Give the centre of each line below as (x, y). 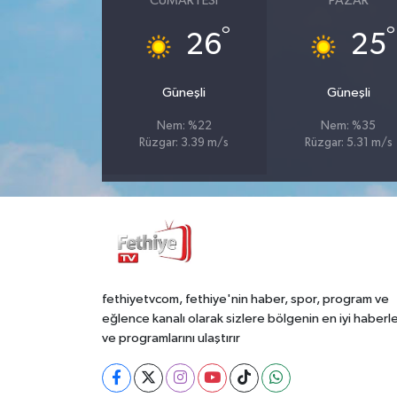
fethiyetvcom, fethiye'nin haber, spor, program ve (245, 299)
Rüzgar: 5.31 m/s (348, 143)
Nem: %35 (349, 126)
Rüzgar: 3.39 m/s (184, 143)
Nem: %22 (184, 126)
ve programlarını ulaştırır (171, 338)
